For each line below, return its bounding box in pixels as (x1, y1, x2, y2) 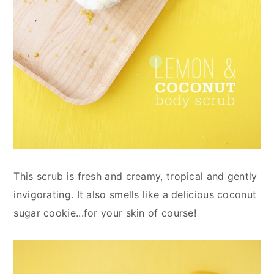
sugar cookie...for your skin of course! (13, 206, 197, 219)
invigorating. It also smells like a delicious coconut (13, 188, 257, 201)
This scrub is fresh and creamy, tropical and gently (13, 169, 257, 182)
